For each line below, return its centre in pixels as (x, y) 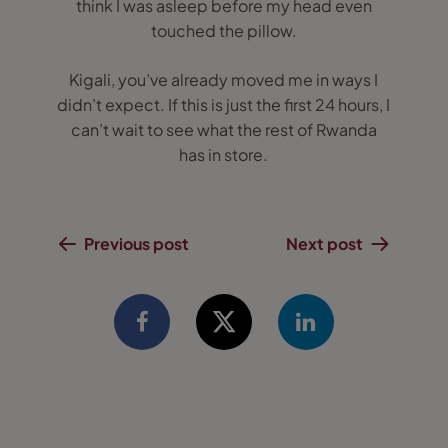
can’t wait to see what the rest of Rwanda (223, 129)
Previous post (136, 243)
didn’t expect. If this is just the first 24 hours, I (224, 104)
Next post (325, 243)
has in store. (224, 154)
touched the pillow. (223, 30)
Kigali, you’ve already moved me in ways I (224, 79)
